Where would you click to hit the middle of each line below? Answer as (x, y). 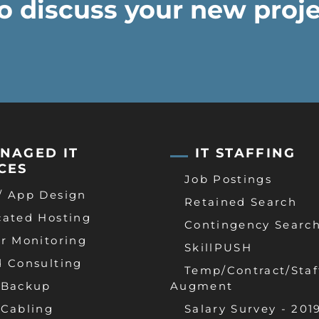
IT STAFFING (246, 153)
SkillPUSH (219, 248)
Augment (202, 286)
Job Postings (229, 179)
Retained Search (241, 202)
